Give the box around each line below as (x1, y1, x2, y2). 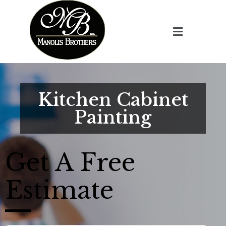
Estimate (5, 175, 114, 205)
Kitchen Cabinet (38, 89, 188, 110)
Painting (75, 106, 151, 128)
